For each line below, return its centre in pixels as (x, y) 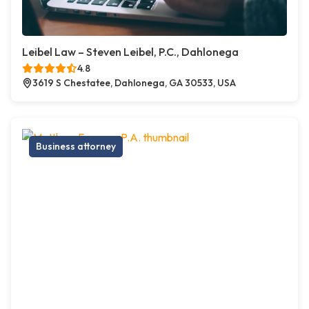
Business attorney (76, 147)
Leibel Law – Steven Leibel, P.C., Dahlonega (130, 52)
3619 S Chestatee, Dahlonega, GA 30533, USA (134, 83)
